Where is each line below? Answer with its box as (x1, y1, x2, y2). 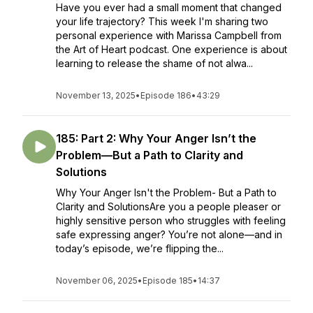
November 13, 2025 (56, 90, 136, 101)
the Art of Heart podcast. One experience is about (56, 43, 287, 55)
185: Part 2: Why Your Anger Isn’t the (56, 131, 256, 145)
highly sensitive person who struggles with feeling (56, 214, 286, 226)
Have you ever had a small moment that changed (56, 1, 282, 13)
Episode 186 (140, 90, 191, 101)
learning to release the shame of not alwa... (56, 57, 253, 69)
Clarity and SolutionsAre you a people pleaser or (56, 201, 281, 212)
